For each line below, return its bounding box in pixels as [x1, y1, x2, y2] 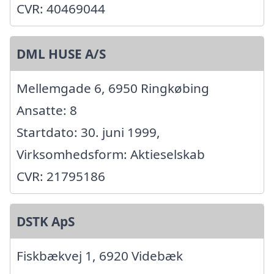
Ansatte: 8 [17, 101, 77, 119]
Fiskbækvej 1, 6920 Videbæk [17, 246, 183, 264]
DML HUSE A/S [17, 45, 106, 62]
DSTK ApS [17, 212, 75, 230]
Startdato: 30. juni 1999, [17, 123, 160, 141]
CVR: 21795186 [17, 167, 105, 185]
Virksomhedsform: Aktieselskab [17, 145, 205, 163]
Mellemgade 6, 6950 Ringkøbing [17, 79, 209, 97]
